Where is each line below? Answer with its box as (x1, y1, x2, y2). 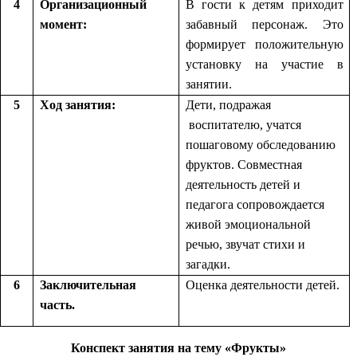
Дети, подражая (186, 97, 271, 112)
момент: (40, 17, 87, 31)
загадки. (186, 257, 230, 271)
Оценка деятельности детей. (186, 277, 339, 292)
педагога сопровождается (186, 197, 324, 211)
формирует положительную (186, 37, 343, 51)
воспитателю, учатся (186, 117, 301, 131)
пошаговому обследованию (186, 137, 335, 151)
